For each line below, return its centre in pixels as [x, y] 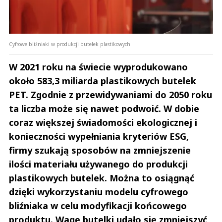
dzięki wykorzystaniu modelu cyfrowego [99, 192]
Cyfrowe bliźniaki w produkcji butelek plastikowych [70, 44]
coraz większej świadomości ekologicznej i [103, 123]
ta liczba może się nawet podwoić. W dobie [104, 109]
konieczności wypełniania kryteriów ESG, [99, 137]
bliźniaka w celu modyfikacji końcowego [98, 206]
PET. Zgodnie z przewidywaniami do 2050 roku [111, 95]
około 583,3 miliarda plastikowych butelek [103, 81]
